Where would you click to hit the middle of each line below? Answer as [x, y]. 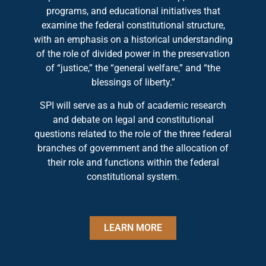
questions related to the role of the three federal [133, 134]
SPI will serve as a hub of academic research [133, 105]
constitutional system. [133, 176]
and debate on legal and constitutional [133, 119]
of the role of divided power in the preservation [133, 54]
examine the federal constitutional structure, [133, 26]
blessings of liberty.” [133, 83]
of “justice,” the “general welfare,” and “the [133, 68]
